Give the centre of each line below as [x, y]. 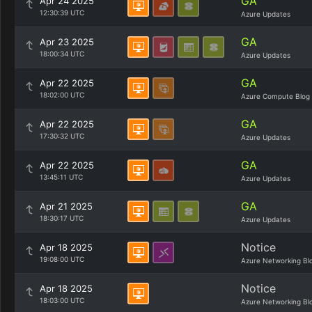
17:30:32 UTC [62, 136]
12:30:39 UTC [62, 13]
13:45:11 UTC [61, 177]
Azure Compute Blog [275, 96]
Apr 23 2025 [67, 42]
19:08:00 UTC [62, 259]
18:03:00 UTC [62, 300]
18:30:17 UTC [62, 218]
